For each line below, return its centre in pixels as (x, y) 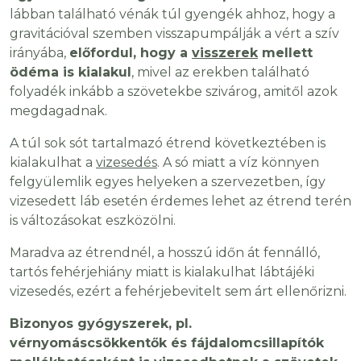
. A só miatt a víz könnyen (238, 163)
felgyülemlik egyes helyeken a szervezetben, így (168, 182)
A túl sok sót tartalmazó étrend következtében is (168, 143)
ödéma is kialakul (71, 73)
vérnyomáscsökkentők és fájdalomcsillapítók (167, 343)
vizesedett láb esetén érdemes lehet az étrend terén (180, 201)
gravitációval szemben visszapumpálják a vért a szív (174, 34)
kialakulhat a (53, 163)
